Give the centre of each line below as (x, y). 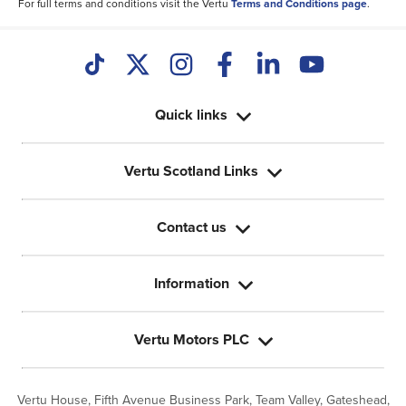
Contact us (191, 227)
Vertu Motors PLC (191, 340)
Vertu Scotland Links (191, 171)
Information (191, 284)
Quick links (191, 115)
